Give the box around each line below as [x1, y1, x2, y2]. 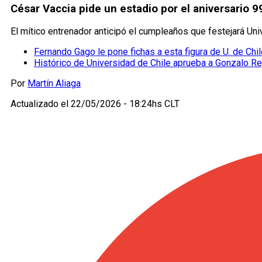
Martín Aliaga [27, 78, 81, 89]
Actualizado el [11, 98, 71, 110]
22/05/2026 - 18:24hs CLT [71, 98, 180, 110]
